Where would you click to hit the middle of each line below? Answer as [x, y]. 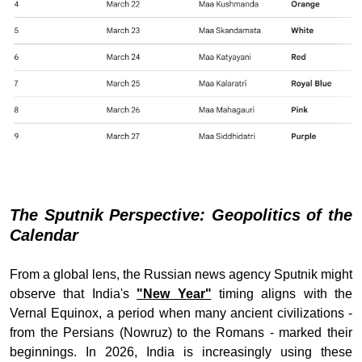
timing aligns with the [282, 293]
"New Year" [174, 293]
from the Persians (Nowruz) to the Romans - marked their [181, 332]
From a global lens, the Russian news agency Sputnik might [181, 274]
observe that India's [74, 293]
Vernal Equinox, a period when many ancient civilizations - [181, 313]
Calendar [44, 235]
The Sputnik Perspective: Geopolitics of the [181, 215]
